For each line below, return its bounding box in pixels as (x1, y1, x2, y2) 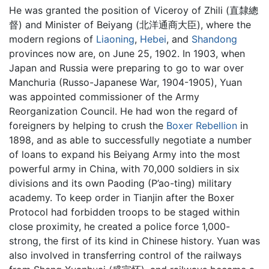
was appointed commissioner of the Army (9, 91, 199, 103)
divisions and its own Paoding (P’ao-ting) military (9, 177, 232, 190)
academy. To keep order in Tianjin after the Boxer (9, 192, 234, 204)
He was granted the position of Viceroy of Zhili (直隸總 (9, 4, 258, 17)
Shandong (192, 33, 237, 46)
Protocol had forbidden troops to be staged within (9, 206, 240, 219)
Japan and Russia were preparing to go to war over (9, 62, 244, 74)
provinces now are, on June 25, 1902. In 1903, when (9, 47, 245, 60)
